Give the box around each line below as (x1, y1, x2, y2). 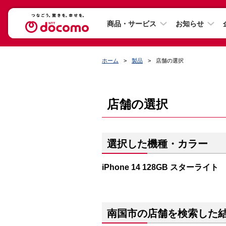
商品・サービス (107, 19, 156, 28)
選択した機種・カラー (107, 138, 208, 149)
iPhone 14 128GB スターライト (102, 162, 218, 172)
